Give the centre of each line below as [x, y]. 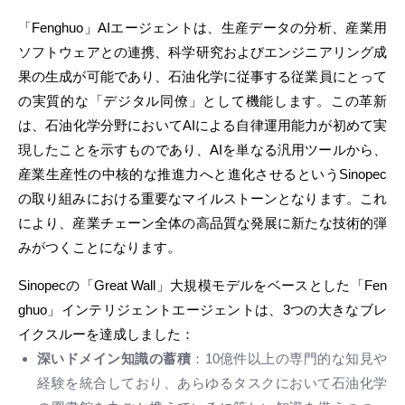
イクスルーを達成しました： [106, 334]
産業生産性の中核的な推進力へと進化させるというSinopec [202, 174]
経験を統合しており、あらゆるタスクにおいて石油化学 [212, 383]
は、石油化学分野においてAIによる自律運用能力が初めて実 [202, 125]
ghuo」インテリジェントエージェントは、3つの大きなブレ [202, 310]
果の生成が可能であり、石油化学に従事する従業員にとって [202, 76]
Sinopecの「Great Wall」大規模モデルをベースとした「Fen [202, 285]
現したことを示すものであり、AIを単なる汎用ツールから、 [202, 150]
